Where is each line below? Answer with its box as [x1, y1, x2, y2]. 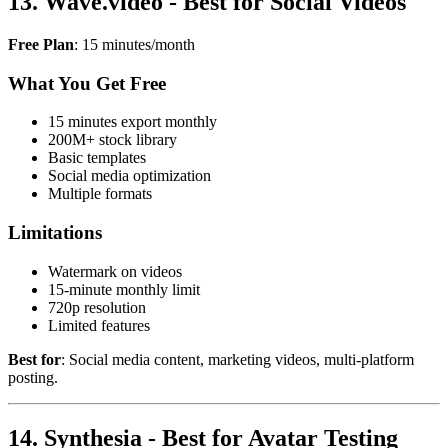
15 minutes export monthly [48, 113, 217, 131]
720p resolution [48, 298, 146, 316]
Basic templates [48, 149, 146, 167]
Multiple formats [48, 185, 152, 203]
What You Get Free [8, 72, 166, 94]
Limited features [48, 316, 150, 334]
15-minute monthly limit [48, 280, 200, 298]
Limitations [8, 222, 102, 243]
